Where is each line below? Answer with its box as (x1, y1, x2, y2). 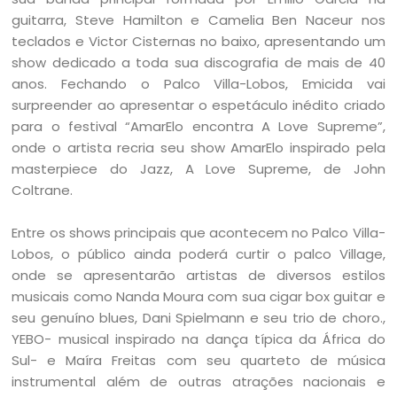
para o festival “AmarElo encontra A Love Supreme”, (12, 117, 385, 136)
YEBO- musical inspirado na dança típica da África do (12, 330, 385, 349)
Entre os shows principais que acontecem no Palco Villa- (12, 223, 385, 243)
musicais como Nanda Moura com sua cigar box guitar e (12, 287, 385, 307)
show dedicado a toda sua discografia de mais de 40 (12, 53, 385, 73)
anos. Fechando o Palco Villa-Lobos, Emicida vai (12, 74, 385, 94)
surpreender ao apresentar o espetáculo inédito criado (12, 96, 385, 115)
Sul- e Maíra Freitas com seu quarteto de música (12, 351, 385, 370)
